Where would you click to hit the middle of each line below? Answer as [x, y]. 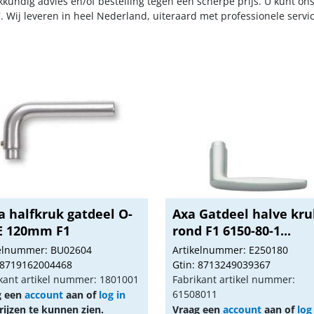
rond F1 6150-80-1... [232, 231]
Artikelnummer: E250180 [231, 250]
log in [112, 295]
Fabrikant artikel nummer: [234, 279]
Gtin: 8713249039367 [222, 265]
